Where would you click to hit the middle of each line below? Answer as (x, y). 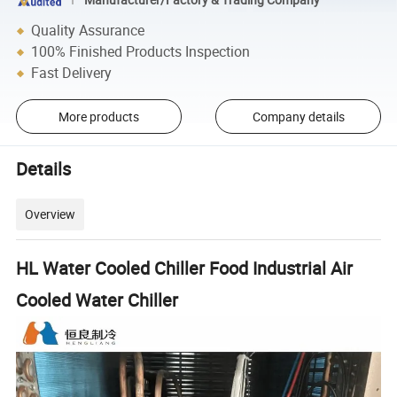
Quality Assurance (88, 31)
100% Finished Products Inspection (141, 52)
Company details (298, 116)
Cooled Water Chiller (97, 300)
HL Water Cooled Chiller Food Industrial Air (185, 269)
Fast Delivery (72, 73)
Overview (51, 214)
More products (98, 116)
